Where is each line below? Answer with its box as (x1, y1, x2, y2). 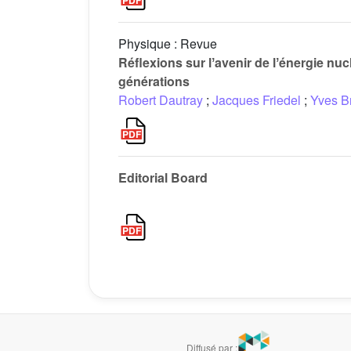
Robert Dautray (118, 90, 203, 109)
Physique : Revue (118, 34, 217, 52)
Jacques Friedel (212, 90, 301, 109)
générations (118, 71, 190, 90)
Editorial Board (118, 168, 208, 186)
